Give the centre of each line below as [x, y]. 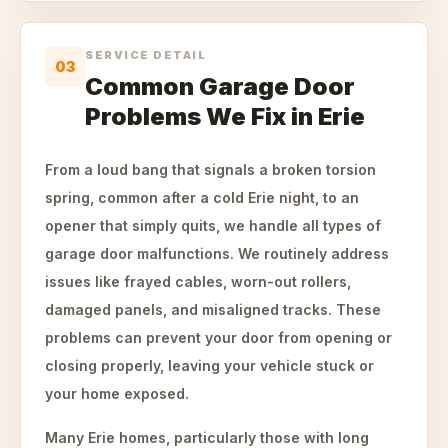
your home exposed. [117, 393]
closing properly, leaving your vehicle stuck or [209, 365]
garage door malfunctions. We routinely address [217, 253]
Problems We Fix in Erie [225, 116]
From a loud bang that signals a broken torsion [210, 169]
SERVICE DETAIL [146, 55]
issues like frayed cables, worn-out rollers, [198, 281]
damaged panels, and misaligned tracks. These [213, 309]
